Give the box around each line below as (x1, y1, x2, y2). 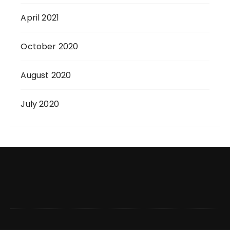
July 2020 (21, 98, 59, 110)
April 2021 (21, 12, 59, 24)
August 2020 (21, 69, 71, 81)
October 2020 (21, 41, 79, 52)
